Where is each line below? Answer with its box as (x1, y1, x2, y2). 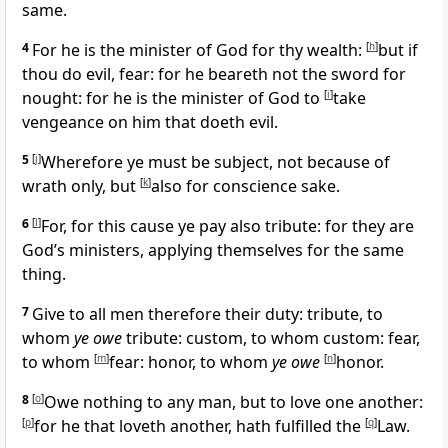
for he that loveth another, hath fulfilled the (34, 415, 365, 438)
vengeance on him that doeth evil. (22, 111, 278, 134)
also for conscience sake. (151, 175, 340, 198)
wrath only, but (22, 175, 140, 198)
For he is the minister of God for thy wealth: (32, 39, 366, 62)
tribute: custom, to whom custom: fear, (122, 327, 420, 350)
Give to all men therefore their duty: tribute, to (32, 303, 383, 326)
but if (378, 39, 418, 62)
